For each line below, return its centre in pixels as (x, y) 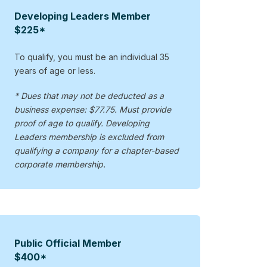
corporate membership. (60, 164)
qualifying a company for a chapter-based (97, 151)
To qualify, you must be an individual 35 (92, 57)
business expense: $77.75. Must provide (93, 110)
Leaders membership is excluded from (89, 137)
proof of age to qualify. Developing (82, 123)
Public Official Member (68, 243)
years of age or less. (55, 70)
